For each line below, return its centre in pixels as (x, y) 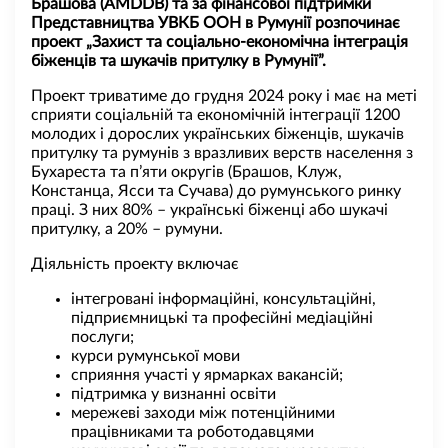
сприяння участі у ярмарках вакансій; (207, 374)
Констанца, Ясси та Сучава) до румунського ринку (216, 190)
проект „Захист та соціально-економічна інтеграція (219, 41)
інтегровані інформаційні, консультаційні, (223, 298)
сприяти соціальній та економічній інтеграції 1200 (215, 114)
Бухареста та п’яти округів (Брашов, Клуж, (186, 171)
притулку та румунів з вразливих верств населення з (222, 152)
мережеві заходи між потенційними (203, 412)
